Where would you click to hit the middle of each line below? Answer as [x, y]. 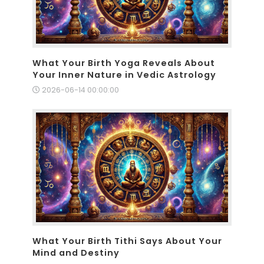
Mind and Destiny [76, 253]
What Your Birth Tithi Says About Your [127, 241]
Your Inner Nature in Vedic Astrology [124, 75]
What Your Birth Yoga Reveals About [124, 63]
